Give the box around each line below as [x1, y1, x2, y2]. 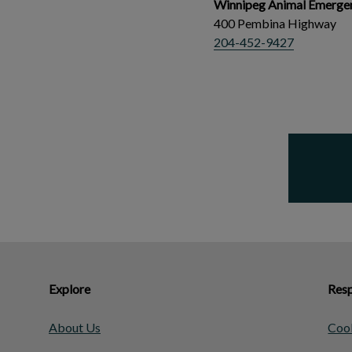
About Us [49, 320, 101, 335]
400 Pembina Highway [214, 16, 336, 31]
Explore [49, 281, 90, 296]
